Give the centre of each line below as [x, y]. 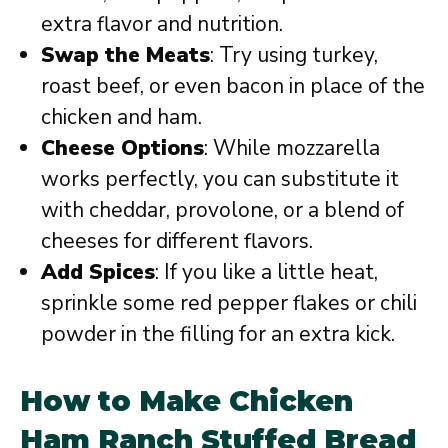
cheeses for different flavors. [177, 241]
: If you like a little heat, [266, 272]
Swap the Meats [125, 55]
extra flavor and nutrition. [162, 24]
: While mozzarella [292, 148]
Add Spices [98, 272]
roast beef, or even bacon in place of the [233, 86]
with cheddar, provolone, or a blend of [222, 210]
